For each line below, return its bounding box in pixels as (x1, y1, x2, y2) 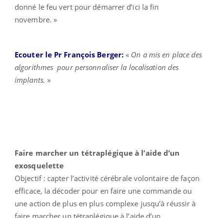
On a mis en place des (131, 50, 202, 60)
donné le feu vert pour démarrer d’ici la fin (15, 2, 159, 12)
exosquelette (15, 161, 64, 171)
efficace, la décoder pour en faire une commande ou (15, 186, 192, 196)
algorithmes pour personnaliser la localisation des (15, 62, 179, 73)
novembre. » (15, 15, 59, 25)
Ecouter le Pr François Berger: (15, 50, 124, 60)
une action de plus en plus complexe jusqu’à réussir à (15, 199, 196, 209)
